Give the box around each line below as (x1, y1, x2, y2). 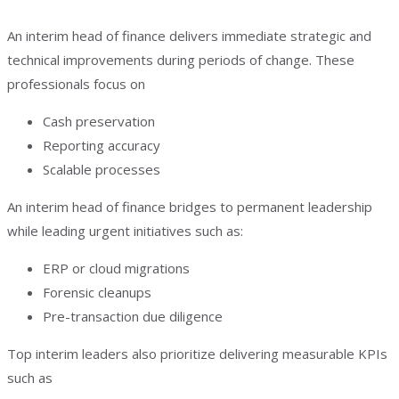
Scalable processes (43, 160, 160, 178)
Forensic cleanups (43, 283, 151, 301)
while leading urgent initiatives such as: (7, 222, 243, 240)
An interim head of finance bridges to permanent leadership (7, 198, 372, 216)
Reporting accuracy (43, 136, 160, 154)
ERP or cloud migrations (43, 259, 190, 277)
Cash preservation (43, 112, 155, 130)
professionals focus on (7, 75, 145, 93)
